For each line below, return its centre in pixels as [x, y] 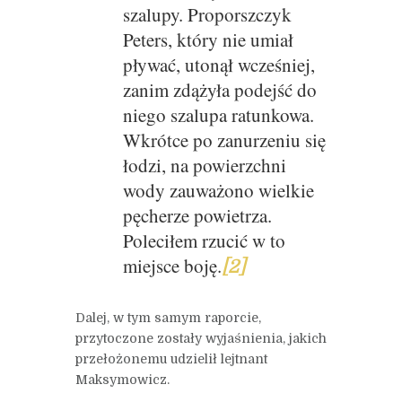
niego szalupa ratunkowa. [218, 115]
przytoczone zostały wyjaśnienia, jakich [201, 338]
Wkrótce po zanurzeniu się [224, 140]
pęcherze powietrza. [197, 216]
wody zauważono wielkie [218, 191]
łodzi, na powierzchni [204, 166]
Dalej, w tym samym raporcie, [168, 317]
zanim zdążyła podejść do [219, 90]
